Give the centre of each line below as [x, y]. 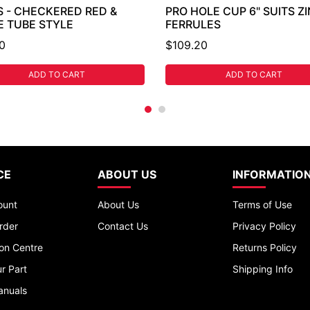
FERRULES [193, 24]
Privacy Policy [265, 226]
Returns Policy [265, 247]
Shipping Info [263, 268]
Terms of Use [263, 204]
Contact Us [123, 226]
